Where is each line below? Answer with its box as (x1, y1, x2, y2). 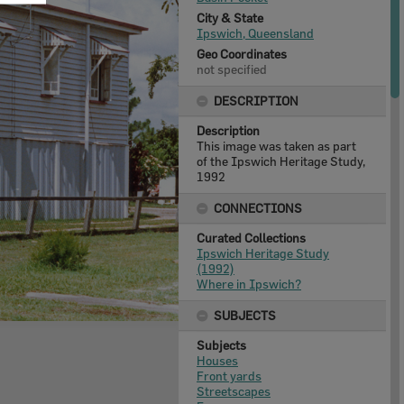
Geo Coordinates (197, 46, 287, 61)
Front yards (197, 368, 262, 383)
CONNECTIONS (214, 200, 302, 216)
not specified (197, 61, 267, 77)
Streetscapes (197, 383, 271, 399)
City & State (197, 10, 263, 25)
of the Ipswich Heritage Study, (197, 153, 365, 169)
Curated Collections (197, 230, 306, 245)
